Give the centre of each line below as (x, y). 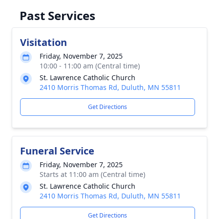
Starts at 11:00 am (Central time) (92, 174)
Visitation (44, 42)
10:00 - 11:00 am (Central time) (90, 66)
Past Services (57, 15)
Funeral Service (57, 151)
